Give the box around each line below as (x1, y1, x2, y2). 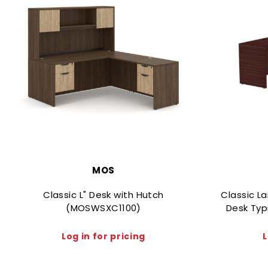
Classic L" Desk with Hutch (43, 188, 164, 201)
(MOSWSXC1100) (66, 201, 141, 214)
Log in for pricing (62, 230, 145, 242)
